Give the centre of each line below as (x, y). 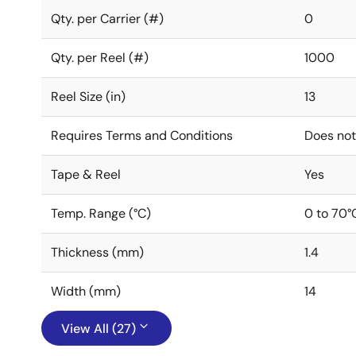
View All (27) (99, 329)
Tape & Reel (86, 174)
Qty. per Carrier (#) (107, 19)
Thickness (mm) (97, 252)
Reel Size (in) (88, 97)
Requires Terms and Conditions (142, 135)
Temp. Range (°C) (101, 213)
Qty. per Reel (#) (100, 58)
